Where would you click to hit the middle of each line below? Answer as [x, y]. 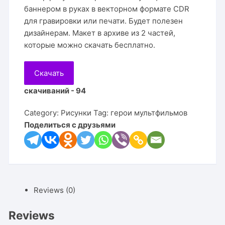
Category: [43, 113]
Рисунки [76, 113]
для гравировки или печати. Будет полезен [104, 21]
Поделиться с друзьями [70, 125]
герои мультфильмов [149, 113]
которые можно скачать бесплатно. [90, 45]
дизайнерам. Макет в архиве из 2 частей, [100, 33]
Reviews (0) [55, 190]
